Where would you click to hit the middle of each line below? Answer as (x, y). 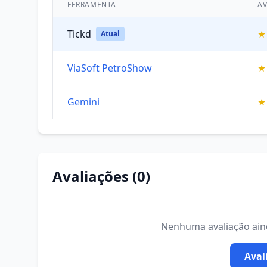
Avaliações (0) (101, 176)
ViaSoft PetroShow (110, 68)
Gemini (83, 102)
